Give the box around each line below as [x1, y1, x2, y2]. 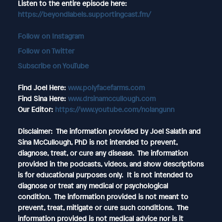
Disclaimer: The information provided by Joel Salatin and [17, 126, 201, 136]
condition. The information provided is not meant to [17, 191, 188, 201]
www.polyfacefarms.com [67, 82, 145, 92]
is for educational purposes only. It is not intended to [17, 169, 193, 179]
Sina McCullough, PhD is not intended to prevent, [17, 137, 177, 147]
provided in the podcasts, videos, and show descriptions [17, 159, 204, 168]
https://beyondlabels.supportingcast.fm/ [17, 9, 151, 19]
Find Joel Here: [17, 82, 68, 92]
